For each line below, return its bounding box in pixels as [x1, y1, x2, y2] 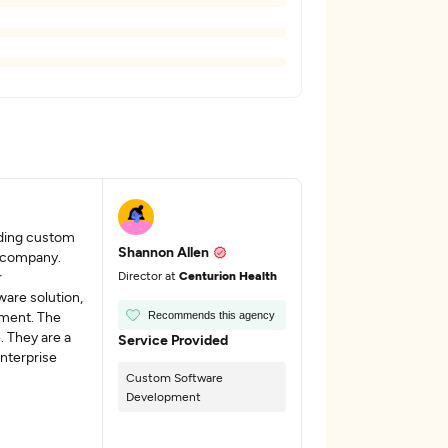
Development [126, 389, 202, 403]
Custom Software [126, 370, 224, 384]
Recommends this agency [148, 309, 276, 321]
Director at [118, 268, 180, 282]
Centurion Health [179, 268, 278, 282]
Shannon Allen [118, 243, 210, 260]
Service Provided [118, 331, 229, 348]
